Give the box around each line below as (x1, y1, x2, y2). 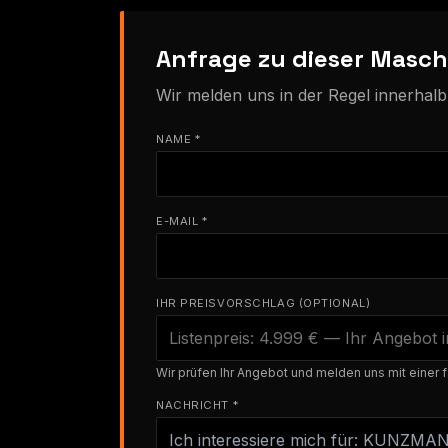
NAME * (156, 131, 201, 146)
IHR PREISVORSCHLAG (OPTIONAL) (156, 295, 371, 310)
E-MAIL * (156, 213, 208, 228)
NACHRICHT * (156, 397, 239, 412)
